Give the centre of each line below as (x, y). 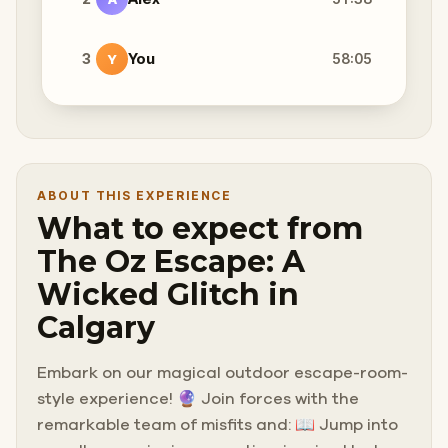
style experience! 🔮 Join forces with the (198, 398)
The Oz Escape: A (171, 261)
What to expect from (200, 228)
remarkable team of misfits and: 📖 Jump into (217, 424)
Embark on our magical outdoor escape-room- (222, 372)
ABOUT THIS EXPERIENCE (135, 195)
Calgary (96, 327)
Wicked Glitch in (168, 294)
